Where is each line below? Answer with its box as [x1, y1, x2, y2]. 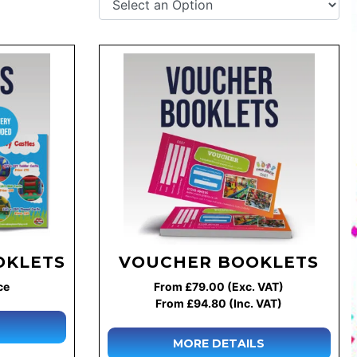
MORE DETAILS [173, 335, 265, 351]
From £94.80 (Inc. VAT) [155, 296, 283, 310]
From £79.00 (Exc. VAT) [154, 279, 284, 293]
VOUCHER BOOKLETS [119, 252, 320, 272]
